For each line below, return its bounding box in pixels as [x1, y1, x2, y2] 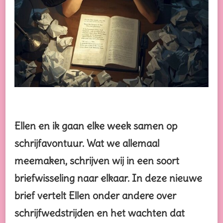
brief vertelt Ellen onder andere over [14, 189, 176, 202]
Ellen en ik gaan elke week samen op [14, 119, 177, 132]
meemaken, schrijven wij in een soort [14, 154, 179, 167]
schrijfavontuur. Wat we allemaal [14, 136, 159, 149]
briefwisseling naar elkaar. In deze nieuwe [14, 171, 202, 184]
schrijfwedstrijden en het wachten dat [14, 206, 185, 219]
